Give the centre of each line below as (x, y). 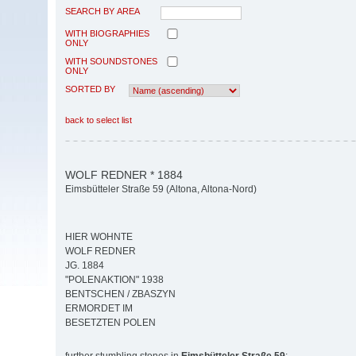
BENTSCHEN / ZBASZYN (120, 294)
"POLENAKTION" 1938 (114, 280)
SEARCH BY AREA (103, 11)
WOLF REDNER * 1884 (124, 174)
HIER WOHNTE (99, 237)
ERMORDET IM (99, 309)
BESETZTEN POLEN (110, 323)
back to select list (99, 120)
